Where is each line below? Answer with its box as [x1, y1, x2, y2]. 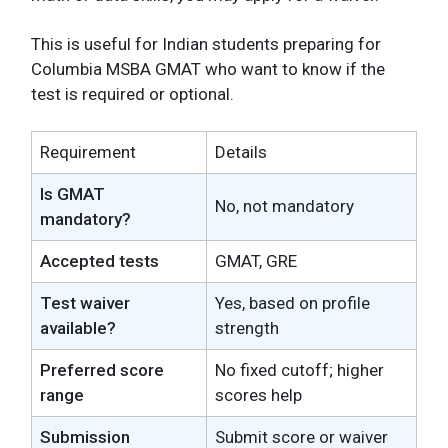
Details [215, 141, 267, 162]
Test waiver [40, 292, 130, 313]
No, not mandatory [215, 195, 354, 216]
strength [215, 317, 279, 338]
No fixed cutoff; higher [215, 359, 384, 380]
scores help [215, 384, 302, 405]
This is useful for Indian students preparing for [31, 33, 381, 54]
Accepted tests [40, 250, 159, 271]
